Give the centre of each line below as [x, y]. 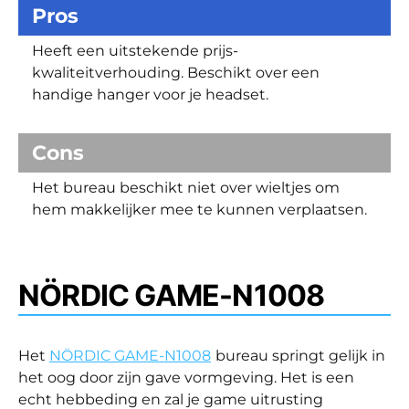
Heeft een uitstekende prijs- [135, 50]
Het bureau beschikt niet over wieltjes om [186, 187]
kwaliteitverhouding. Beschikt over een [176, 72]
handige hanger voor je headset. [150, 94]
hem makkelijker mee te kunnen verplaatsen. [199, 209]
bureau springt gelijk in [300, 355]
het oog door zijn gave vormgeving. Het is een [186, 377]
